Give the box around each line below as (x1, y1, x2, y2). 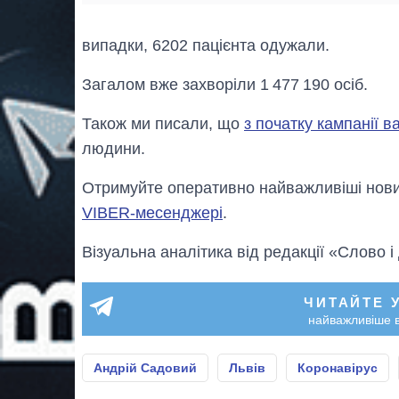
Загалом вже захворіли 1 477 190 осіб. (82, 76, 368, 94)
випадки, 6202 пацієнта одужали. (82, 37, 330, 55)
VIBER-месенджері (82, 204, 223, 223)
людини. (82, 140, 145, 159)
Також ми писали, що (82, 115, 244, 134)
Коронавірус (297, 361, 378, 376)
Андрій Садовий (94, 361, 197, 376)
